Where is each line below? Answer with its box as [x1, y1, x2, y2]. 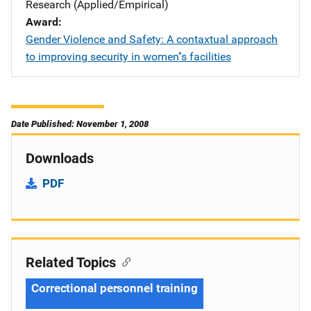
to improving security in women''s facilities [26, 50, 231, 63]
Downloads [26, 150, 94, 167]
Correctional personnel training [31, 281, 198, 295]
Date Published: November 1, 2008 [11, 119, 149, 129]
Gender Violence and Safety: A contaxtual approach [26, 33, 278, 46]
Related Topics [26, 254, 116, 271]
